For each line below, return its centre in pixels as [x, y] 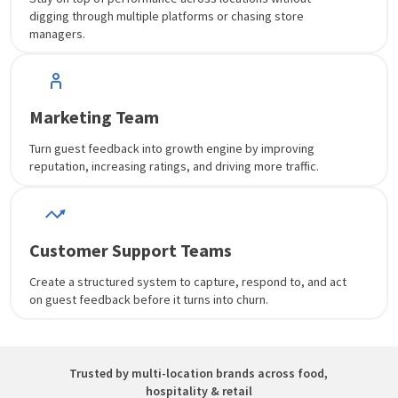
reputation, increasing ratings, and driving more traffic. [175, 166]
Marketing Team [95, 116]
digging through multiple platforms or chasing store [167, 16]
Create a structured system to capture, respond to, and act [188, 281]
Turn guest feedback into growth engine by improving [172, 148]
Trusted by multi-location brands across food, [199, 373]
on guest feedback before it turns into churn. [149, 299]
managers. [58, 33]
